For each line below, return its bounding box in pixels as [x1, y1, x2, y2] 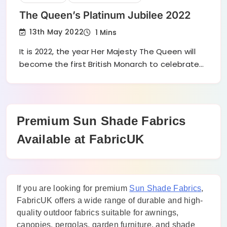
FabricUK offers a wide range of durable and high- [17, 196, 203, 205]
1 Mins [95, 27, 117, 37]
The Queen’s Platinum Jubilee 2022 [19, 9, 191, 21]
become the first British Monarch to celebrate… [19, 58, 204, 69]
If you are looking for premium [17, 183, 130, 193]
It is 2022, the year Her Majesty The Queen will [19, 46, 196, 57]
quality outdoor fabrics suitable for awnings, [17, 208, 179, 217]
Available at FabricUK [17, 132, 144, 146]
